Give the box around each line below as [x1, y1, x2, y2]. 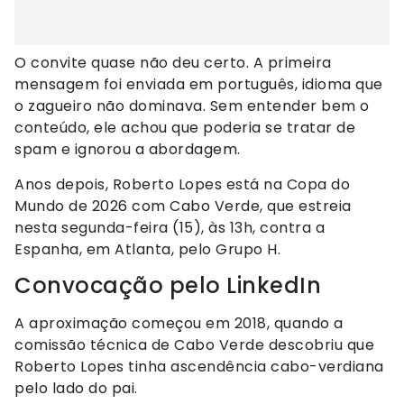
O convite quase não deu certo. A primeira [14, 52, 332, 74]
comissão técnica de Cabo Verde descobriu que [14, 335, 374, 356]
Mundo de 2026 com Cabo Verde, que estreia [14, 195, 352, 216]
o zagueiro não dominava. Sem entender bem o [14, 96, 370, 117]
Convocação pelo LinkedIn [14, 271, 321, 301]
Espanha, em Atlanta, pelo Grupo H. [14, 238, 280, 260]
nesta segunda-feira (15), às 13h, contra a [14, 216, 325, 238]
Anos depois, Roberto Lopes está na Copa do [14, 173, 350, 195]
